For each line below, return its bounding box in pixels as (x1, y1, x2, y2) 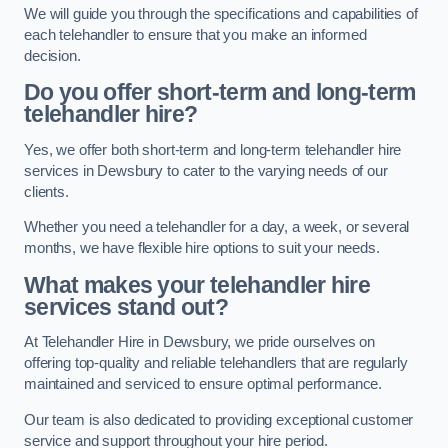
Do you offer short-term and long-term (24, 79, 416, 106)
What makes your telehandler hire (24, 271, 371, 298)
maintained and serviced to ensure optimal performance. (24, 376, 383, 393)
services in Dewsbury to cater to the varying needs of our (24, 162, 388, 179)
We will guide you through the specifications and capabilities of (24, 5, 418, 22)
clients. (24, 183, 69, 200)
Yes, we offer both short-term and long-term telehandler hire (24, 141, 402, 158)
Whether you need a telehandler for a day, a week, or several (24, 219, 410, 236)
